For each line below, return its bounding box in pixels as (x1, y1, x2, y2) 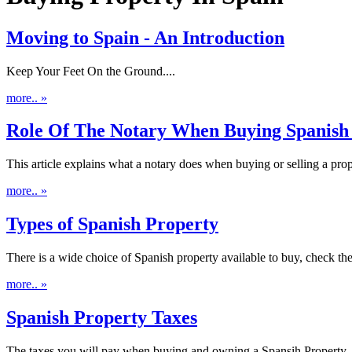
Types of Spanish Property (6, 214, 218, 235)
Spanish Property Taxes (6, 307, 197, 328)
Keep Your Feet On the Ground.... (6, 64, 175, 78)
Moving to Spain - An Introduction (6, 27, 284, 48)
